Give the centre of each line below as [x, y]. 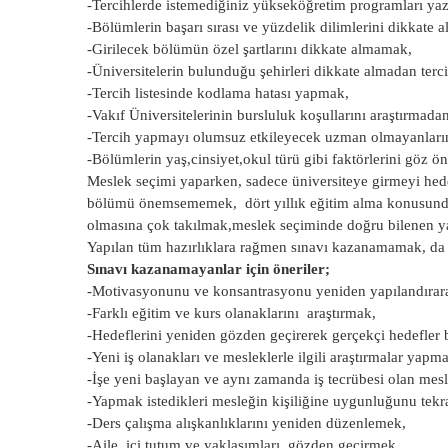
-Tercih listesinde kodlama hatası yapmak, [218, 93]
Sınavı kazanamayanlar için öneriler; [208, 269]
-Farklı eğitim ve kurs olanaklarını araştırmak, [231, 313]
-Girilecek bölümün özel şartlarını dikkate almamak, [249, 49]
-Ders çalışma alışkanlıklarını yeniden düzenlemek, [246, 423]
